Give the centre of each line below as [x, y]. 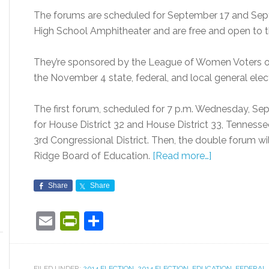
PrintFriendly [134, 221]
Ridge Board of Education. [93, 156]
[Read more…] [182, 156]
